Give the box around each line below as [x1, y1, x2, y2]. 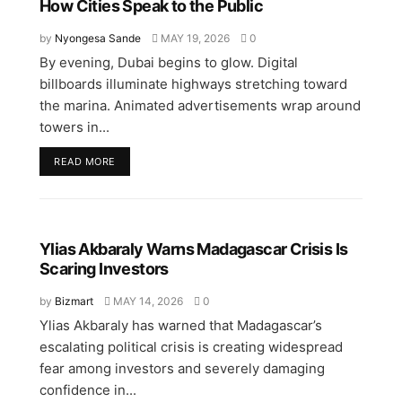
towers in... [39, 118, 109, 135]
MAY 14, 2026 [110, 293, 183, 308]
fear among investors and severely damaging [39, 359, 325, 377]
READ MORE [54, 154, 116, 168]
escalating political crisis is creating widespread [39, 337, 343, 355]
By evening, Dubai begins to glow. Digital [39, 53, 298, 71]
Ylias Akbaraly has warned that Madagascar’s [39, 316, 322, 334]
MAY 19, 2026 [158, 31, 230, 45]
